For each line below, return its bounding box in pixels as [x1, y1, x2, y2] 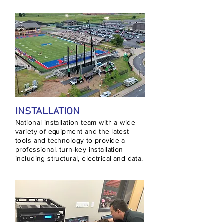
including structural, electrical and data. [15, 154, 143, 162]
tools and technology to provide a [15, 136, 125, 144]
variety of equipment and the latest [15, 127, 129, 135]
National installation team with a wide [15, 118, 135, 126]
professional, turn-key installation [15, 145, 123, 153]
